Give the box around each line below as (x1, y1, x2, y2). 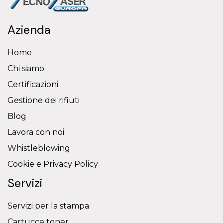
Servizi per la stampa (7, 201, 89, 211)
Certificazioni (7, 80, 58, 90)
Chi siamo (7, 64, 44, 74)
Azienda (7, 22, 50, 38)
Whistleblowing (7, 143, 70, 153)
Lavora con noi (7, 127, 64, 137)
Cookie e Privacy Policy (7, 159, 98, 169)
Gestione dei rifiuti (7, 96, 80, 106)
